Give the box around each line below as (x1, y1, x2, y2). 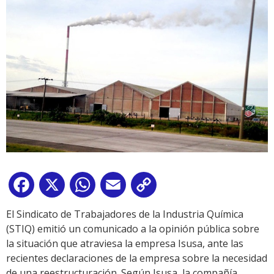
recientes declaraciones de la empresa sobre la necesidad (6, 251, 267, 265)
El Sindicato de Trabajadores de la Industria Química (6, 207, 243, 221)
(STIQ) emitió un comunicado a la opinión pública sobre (6, 222, 259, 236)
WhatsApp (98, 180, 146, 194)
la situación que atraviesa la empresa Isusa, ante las (6, 237, 243, 251)
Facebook (37, 180, 81, 194)
